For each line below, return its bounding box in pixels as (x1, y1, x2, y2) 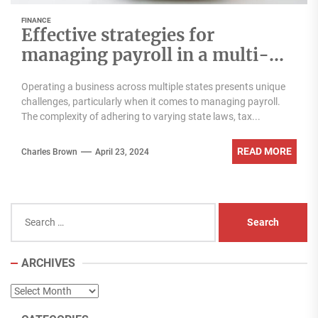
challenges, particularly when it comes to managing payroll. (21, 96, 280, 107)
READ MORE (237, 146, 292, 157)
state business (21, 64, 141, 86)
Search (10, 204, 43, 216)
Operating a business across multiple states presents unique (21, 81, 285, 92)
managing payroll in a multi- (21, 44, 269, 66)
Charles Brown (21, 146, 77, 157)
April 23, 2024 (95, 146, 149, 157)
